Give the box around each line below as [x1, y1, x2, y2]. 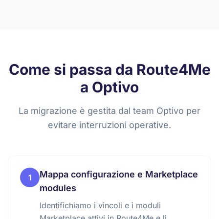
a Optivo [80, 78, 139, 96]
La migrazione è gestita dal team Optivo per [19, 106, 200, 116]
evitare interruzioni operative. [48, 120, 171, 130]
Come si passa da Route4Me [8, 61, 211, 78]
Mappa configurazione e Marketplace [40, 169, 198, 179]
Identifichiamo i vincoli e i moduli [40, 200, 161, 210]
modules [40, 183, 76, 193]
